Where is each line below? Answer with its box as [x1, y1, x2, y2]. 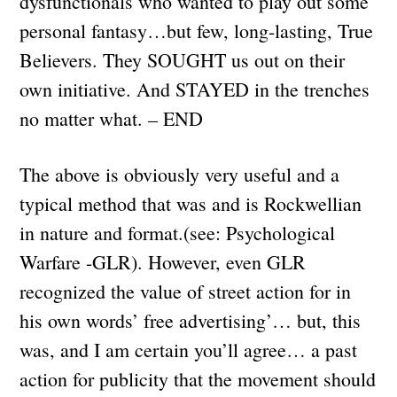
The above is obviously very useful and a [19, 160, 340, 187]
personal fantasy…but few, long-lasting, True [19, 17, 374, 43]
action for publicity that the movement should [19, 365, 377, 392]
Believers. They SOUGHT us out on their [19, 46, 346, 73]
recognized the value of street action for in [19, 277, 352, 304]
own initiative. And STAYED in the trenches [19, 75, 370, 102]
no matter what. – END [19, 105, 210, 131]
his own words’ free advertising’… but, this [19, 307, 362, 333]
